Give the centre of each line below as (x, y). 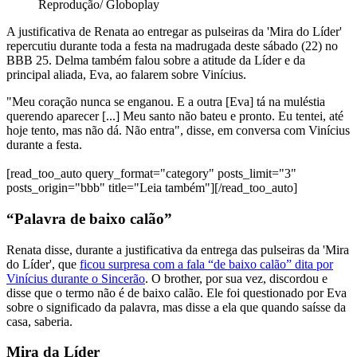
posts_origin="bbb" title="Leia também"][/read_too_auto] (152, 188)
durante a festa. (44, 145)
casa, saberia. (39, 321)
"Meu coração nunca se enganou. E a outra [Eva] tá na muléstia (166, 102)
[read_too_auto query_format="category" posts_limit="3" (151, 174)
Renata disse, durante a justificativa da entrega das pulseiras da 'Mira (178, 249)
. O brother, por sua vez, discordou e (236, 278)
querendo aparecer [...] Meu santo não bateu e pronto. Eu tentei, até (175, 116)
